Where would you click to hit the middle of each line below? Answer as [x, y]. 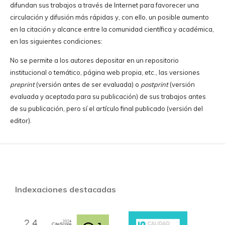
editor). [21, 121]
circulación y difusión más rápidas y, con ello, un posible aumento [109, 17]
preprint [22, 85]
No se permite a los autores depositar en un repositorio [94, 61]
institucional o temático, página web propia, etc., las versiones [105, 73]
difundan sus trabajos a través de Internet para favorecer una [104, 5]
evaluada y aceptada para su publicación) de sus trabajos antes [108, 97]
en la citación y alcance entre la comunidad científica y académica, [112, 29]
